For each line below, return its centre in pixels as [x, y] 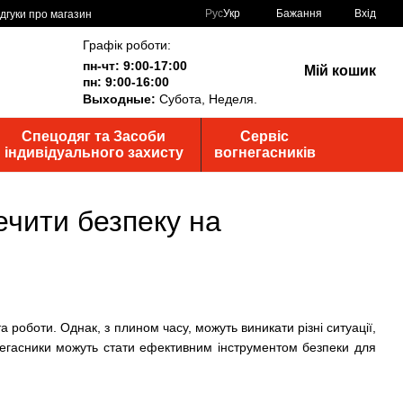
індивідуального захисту [94, 152]
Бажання [299, 13]
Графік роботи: [126, 45]
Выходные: [119, 99]
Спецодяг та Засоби [94, 136]
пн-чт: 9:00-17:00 [136, 65]
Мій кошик [340, 71]
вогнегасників [264, 152]
